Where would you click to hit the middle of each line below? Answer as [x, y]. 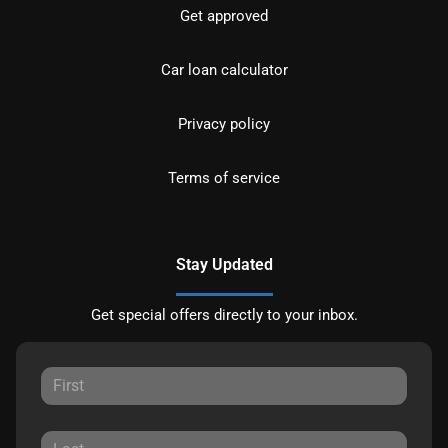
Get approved [224, 15]
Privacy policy [224, 123]
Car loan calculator [224, 69]
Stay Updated [224, 264]
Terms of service [224, 177]
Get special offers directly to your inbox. [224, 314]
